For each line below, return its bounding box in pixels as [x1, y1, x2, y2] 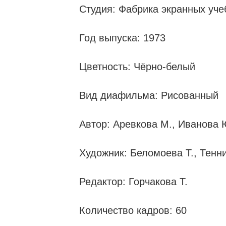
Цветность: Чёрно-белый [79, 61, 195, 72]
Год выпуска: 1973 [79, 32, 165, 43]
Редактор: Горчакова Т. [79, 176, 188, 187]
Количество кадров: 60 [79, 204, 187, 216]
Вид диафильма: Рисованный [79, 89, 218, 101]
